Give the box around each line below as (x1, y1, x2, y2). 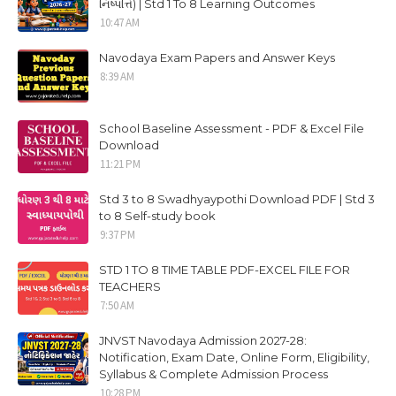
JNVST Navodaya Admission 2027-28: (99, 333, 307, 347)
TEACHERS (99, 279, 161, 293)
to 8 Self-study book (99, 209, 216, 223)
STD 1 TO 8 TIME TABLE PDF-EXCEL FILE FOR (99, 263, 350, 277)
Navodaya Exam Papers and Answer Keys (99, 50, 335, 65)
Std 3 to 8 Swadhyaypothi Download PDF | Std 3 (99, 192, 375, 206)
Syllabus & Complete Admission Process (99, 367, 328, 381)
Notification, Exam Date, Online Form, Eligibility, (99, 350, 369, 364)
